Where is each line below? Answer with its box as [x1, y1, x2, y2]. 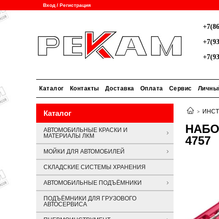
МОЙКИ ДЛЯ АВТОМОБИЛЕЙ [44, 148, 125, 155]
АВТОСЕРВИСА [44, 201, 87, 208]
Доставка [105, 85, 134, 92]
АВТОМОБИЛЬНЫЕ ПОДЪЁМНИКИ [44, 179, 142, 186]
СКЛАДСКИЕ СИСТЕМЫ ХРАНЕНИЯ [44, 164, 146, 171]
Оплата [140, 85, 163, 92]
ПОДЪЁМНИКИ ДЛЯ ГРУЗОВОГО [44, 195, 136, 202]
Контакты [69, 85, 99, 92]
